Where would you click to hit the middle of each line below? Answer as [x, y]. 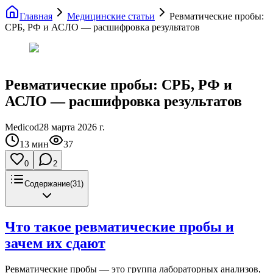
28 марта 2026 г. [72, 127]
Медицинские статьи [111, 16]
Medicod [22, 127]
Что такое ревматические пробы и [119, 226]
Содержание [47, 183]
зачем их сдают [55, 243]
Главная [36, 16]
